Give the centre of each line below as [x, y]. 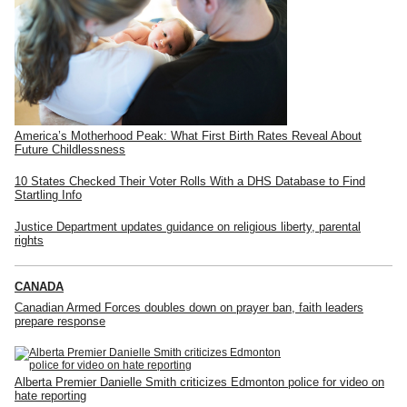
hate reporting [50, 395]
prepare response [60, 321]
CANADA [39, 286]
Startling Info [48, 194]
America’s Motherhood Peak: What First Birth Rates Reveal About [188, 135]
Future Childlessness [70, 149]
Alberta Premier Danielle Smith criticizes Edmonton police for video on [199, 382]
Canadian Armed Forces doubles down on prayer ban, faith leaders [189, 307]
